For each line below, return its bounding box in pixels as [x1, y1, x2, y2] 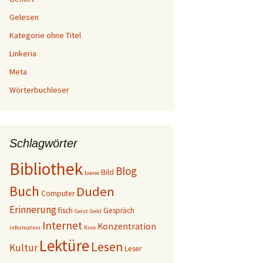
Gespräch [103, 205, 134, 215]
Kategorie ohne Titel [9, 30, 81, 41]
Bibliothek [9, 158, 83, 180]
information [9, 224, 41, 231]
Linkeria [9, 48, 36, 59]
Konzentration [97, 221, 156, 232]
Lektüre [39, 235, 89, 255]
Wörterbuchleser [9, 85, 69, 95]
